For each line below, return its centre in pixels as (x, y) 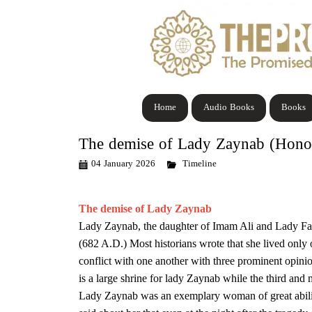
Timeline (200, 164)
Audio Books (228, 108)
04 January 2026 (123, 164)
